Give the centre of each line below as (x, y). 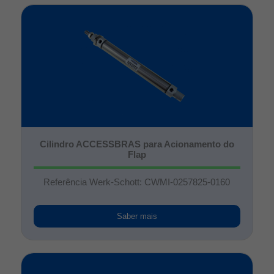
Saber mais (137, 217)
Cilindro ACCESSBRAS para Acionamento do (137, 144)
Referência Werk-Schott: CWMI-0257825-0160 (137, 182)
